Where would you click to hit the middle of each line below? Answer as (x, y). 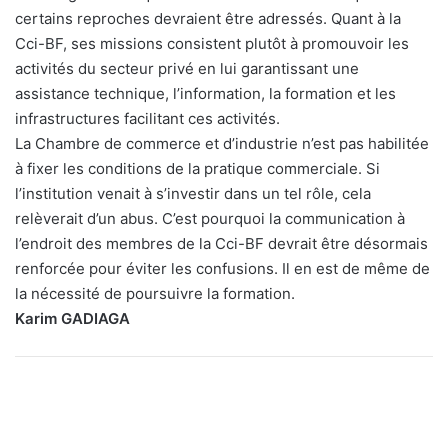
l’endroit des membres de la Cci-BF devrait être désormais (221, 244)
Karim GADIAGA (72, 319)
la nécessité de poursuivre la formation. (155, 294)
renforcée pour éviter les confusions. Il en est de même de (222, 269)
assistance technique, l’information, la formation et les (205, 94)
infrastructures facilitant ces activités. (147, 119)
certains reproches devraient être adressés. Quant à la (208, 19)
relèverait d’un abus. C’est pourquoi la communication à (210, 219)
